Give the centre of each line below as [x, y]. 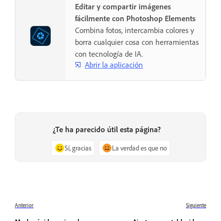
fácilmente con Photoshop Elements [135, 18]
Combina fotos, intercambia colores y [134, 30]
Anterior [24, 205]
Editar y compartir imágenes [123, 7]
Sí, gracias [78, 148]
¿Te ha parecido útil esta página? [107, 129]
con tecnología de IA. [109, 54]
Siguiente [196, 205]
